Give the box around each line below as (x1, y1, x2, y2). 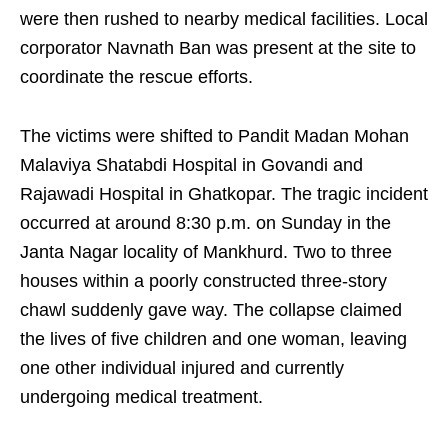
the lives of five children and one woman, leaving (20, 329, 407, 350)
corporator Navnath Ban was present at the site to (20, 38, 416, 59)
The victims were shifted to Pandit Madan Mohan (20, 126, 409, 147)
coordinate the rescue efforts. (20, 67, 253, 88)
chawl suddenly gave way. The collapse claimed (20, 300, 402, 321)
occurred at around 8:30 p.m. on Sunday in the (20, 213, 391, 234)
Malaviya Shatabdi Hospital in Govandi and (20, 155, 363, 176)
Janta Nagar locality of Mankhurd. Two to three (20, 242, 392, 263)
